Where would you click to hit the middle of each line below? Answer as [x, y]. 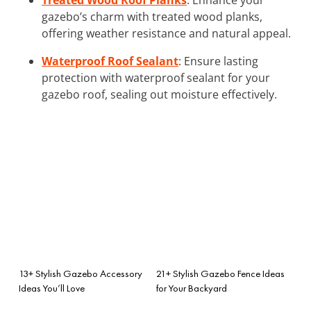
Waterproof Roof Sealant [110, 61]
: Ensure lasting [218, 61]
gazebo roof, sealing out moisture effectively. [159, 94]
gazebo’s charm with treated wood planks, [152, 16]
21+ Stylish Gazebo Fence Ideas [220, 273]
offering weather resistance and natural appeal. [166, 33]
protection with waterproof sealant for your [156, 77]
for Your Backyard [192, 288]
